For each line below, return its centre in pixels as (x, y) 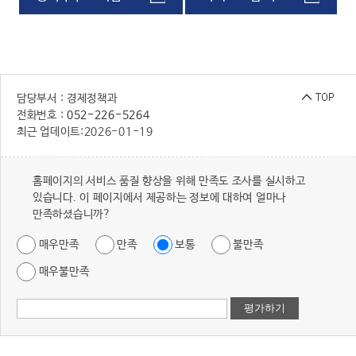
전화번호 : (42, 115)
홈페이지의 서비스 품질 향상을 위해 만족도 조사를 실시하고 (169, 181)
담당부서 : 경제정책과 (67, 99)
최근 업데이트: (50, 132)
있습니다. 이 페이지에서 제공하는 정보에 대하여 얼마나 (159, 198)
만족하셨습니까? (72, 215)
